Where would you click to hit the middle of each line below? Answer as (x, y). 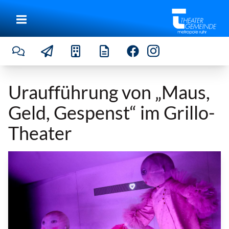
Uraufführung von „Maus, (109, 92)
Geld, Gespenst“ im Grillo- (111, 112)
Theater (40, 133)
